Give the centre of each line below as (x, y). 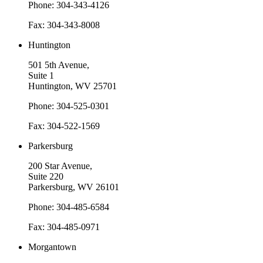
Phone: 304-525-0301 (69, 106)
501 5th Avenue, (59, 65)
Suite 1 (41, 75)
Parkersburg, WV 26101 (74, 187)
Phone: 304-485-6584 (69, 207)
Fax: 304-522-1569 (64, 126)
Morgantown (52, 247)
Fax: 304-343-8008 (64, 25)
